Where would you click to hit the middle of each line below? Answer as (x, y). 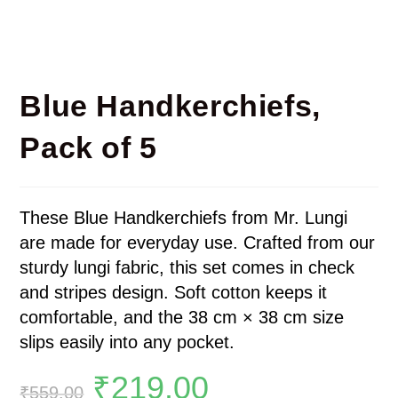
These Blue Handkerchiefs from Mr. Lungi (184, 218)
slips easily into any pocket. (127, 342)
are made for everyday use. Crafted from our (198, 243)
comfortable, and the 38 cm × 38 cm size (182, 318)
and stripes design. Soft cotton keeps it (174, 293)
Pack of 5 (88, 148)
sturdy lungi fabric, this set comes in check (187, 268)
